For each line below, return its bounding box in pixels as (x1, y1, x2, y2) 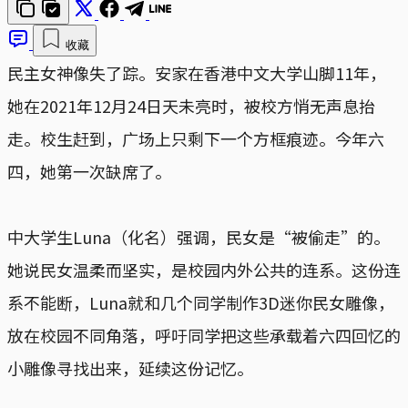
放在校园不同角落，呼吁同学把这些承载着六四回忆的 (7, 323, 401, 348)
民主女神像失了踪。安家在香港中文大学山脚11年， (7, 61, 386, 86)
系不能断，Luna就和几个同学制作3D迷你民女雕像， (7, 291, 394, 315)
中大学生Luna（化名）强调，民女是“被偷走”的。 (7, 225, 390, 250)
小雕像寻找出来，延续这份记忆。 (7, 356, 253, 381)
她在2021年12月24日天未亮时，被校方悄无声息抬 (7, 94, 375, 118)
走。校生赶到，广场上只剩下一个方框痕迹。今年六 (7, 127, 384, 151)
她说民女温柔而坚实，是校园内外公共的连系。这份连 (7, 258, 401, 282)
